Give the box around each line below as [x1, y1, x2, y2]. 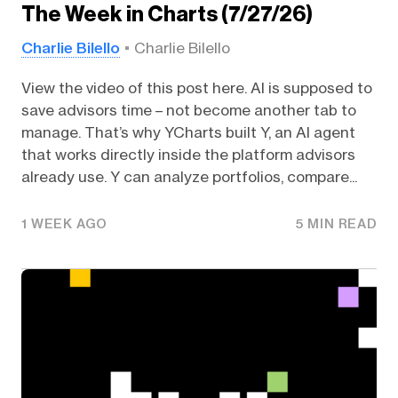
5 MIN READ [296, 216, 378, 232]
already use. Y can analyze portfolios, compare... [20, 167, 357, 186]
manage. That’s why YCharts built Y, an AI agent [20, 123, 355, 141]
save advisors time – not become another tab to [20, 100, 356, 119]
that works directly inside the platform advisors [20, 145, 355, 163]
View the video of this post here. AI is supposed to [20, 78, 372, 97]
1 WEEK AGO [20, 216, 107, 232]
